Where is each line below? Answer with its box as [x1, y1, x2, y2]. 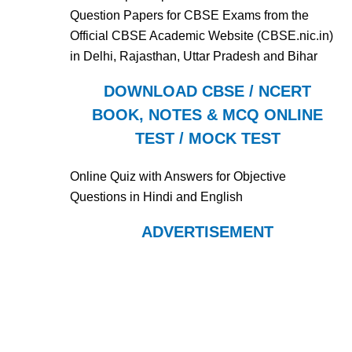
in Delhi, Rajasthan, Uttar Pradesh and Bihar [70, 49, 318, 63]
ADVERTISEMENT [141, 222, 274, 240]
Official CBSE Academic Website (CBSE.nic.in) [70, 28, 334, 42]
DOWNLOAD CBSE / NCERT [104, 82, 312, 100]
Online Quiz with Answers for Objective [70, 169, 287, 183]
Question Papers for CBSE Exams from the [70, 8, 310, 22]
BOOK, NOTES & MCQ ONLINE [92, 105, 324, 123]
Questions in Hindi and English [70, 189, 244, 203]
